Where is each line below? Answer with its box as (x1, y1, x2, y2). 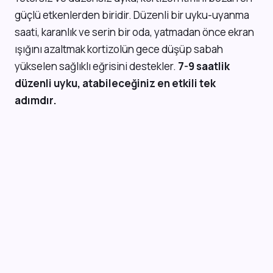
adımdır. (15, 93, 57, 108)
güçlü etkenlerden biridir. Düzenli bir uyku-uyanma (15, 8, 249, 23)
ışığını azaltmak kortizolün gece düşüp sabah (15, 42, 223, 57)
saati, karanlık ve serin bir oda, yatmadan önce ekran (15, 25, 254, 40)
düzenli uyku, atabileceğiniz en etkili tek (15, 76, 216, 91)
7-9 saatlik (178, 59, 230, 74)
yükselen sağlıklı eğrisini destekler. (15, 59, 178, 74)
